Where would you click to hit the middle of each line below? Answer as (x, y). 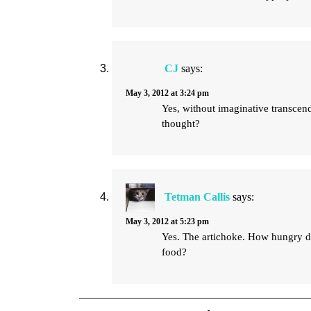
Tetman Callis (197, 197)
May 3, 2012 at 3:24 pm (167, 93)
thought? (181, 124)
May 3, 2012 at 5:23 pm (167, 221)
